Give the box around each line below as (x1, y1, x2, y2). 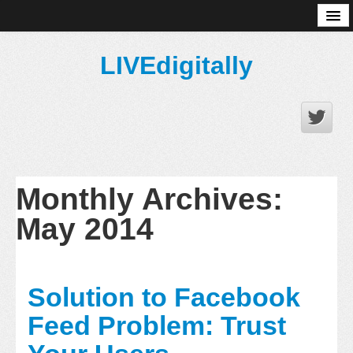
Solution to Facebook (28, 283, 300, 312)
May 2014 (16, 212, 154, 246)
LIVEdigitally (100, 51, 253, 80)
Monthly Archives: (16, 182, 283, 216)
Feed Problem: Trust (28, 311, 286, 340)
